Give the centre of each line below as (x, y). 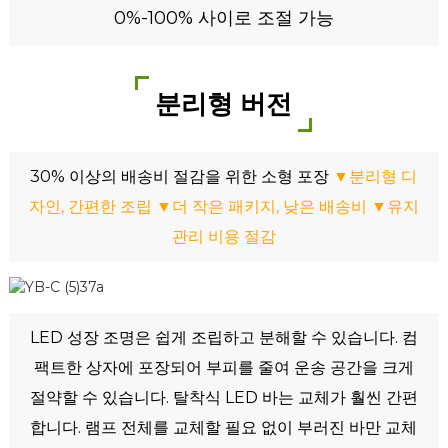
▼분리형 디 (375, 176)
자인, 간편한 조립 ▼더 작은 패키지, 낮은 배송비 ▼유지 (223, 206)
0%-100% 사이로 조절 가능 (223, 18)
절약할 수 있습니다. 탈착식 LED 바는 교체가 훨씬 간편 (223, 397)
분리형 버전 (224, 104)
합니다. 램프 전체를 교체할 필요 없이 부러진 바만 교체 (224, 427)
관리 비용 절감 (223, 236)
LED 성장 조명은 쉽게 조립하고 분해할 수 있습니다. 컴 (223, 337)
